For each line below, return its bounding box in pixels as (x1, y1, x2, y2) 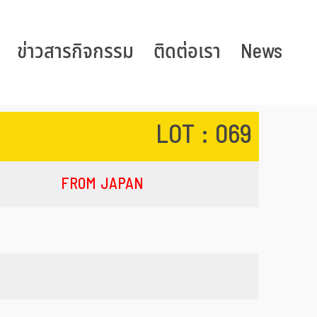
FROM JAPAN (61, 173, 144, 196)
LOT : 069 (156, 116, 252, 154)
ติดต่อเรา (154, 37, 221, 67)
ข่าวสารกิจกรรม (17, 37, 134, 67)
